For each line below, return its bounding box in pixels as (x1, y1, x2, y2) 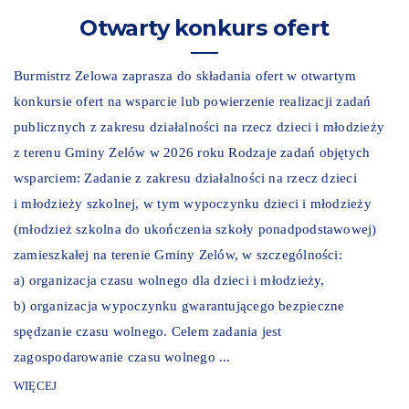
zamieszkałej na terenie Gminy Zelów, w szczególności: (14, 247, 342, 263)
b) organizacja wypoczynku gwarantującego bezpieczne (14, 299, 345, 314)
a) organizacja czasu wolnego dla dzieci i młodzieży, (14, 273, 325, 288)
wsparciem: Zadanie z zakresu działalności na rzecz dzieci (14, 171, 357, 186)
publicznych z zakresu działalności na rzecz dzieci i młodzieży (14, 120, 384, 135)
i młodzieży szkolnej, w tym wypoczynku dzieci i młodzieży (14, 196, 372, 212)
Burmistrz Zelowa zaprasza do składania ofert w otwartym (14, 68, 357, 84)
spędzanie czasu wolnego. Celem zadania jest (14, 324, 282, 340)
